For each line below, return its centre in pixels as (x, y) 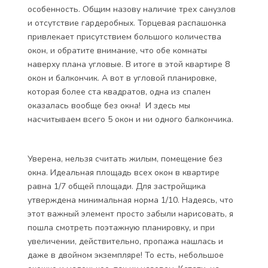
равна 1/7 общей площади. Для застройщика (117, 186)
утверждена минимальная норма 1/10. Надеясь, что (130, 200)
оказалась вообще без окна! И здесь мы (109, 106)
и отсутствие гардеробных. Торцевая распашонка (127, 23)
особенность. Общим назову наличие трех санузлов (132, 9)
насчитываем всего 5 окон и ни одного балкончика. (132, 119)
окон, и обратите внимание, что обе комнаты (117, 51)
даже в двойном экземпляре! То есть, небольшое (126, 255)
